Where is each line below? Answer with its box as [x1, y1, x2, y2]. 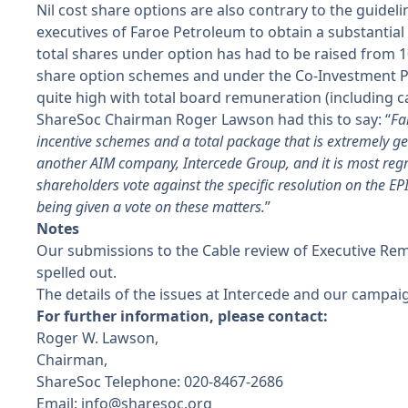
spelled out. [36, 262, 117, 282]
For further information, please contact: [36, 306, 328, 326]
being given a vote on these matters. [36, 197, 265, 217]
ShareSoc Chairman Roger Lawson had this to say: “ [36, 109, 391, 129]
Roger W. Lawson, [36, 328, 158, 348]
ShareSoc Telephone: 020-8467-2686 [36, 372, 283, 392]
